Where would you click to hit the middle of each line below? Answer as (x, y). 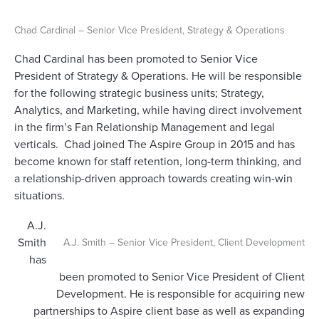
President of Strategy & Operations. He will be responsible (158, 76)
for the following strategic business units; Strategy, (139, 93)
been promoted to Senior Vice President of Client (182, 277)
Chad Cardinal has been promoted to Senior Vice (136, 59)
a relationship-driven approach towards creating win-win (153, 178)
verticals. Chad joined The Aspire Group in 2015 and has (155, 144)
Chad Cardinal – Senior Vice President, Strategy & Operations (150, 30)
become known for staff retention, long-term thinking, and (158, 161)
